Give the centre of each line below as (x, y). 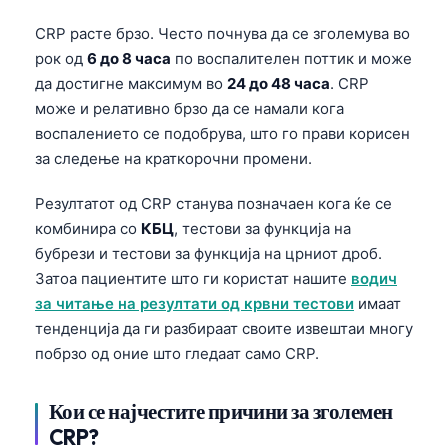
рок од (61, 59)
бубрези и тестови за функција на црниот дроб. (208, 254)
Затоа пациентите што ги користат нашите (193, 279)
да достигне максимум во (131, 84)
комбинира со (88, 229)
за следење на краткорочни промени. (173, 159)
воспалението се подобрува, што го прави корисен (222, 134)
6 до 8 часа (129, 59)
